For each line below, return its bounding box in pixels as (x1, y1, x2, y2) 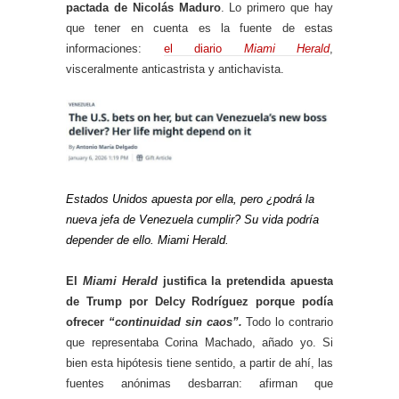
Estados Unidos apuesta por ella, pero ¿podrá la (66, 192, 314, 207)
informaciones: (66, 42, 164, 56)
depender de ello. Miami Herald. (66, 233, 229, 248)
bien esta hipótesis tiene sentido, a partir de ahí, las (66, 356, 333, 370)
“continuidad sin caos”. (108, 315, 242, 330)
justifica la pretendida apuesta (157, 274, 334, 289)
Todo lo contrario (241, 315, 334, 330)
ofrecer (66, 315, 109, 330)
